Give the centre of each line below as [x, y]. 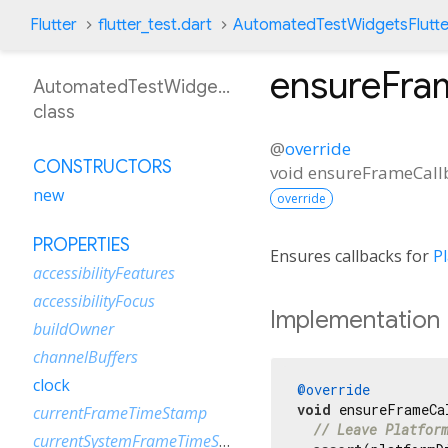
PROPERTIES [81, 245]
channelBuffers [85, 357]
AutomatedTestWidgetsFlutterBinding [190, 87]
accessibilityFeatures [104, 273]
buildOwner [73, 329]
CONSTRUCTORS [102, 167]
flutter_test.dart [155, 25]
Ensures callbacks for [351, 255]
